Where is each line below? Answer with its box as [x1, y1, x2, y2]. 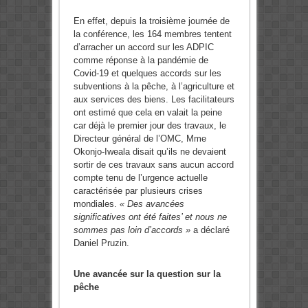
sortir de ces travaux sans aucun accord [73, 159, 234, 170]
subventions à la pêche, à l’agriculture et [73, 81, 234, 92]
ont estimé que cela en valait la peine [73, 107, 222, 118]
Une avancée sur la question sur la [73, 269, 221, 280]
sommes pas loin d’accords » [73, 225, 193, 236]
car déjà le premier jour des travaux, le [73, 120, 226, 131]
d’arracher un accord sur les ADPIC [73, 42, 214, 53]
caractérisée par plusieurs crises [73, 186, 203, 197]
